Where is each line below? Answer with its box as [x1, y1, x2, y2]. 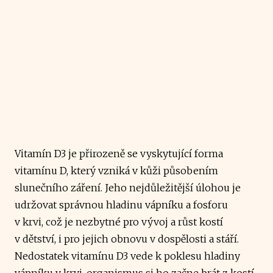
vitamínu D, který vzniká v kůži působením [15, 164, 218, 177]
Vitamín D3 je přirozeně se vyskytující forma [15, 147, 223, 160]
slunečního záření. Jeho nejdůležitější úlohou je [15, 181, 241, 194]
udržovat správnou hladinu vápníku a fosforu [15, 198, 228, 211]
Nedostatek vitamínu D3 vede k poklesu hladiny [15, 249, 240, 262]
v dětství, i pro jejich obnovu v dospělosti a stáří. [15, 232, 239, 245]
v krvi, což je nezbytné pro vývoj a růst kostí [15, 215, 223, 228]
